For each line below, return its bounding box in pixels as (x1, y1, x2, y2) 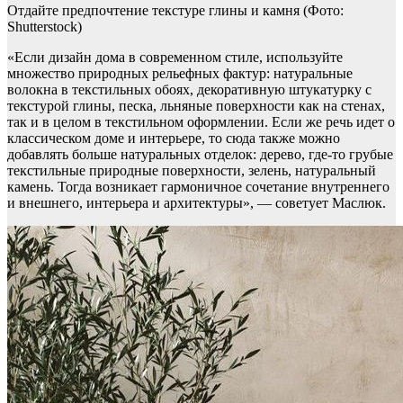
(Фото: (303, 3, 344, 19)
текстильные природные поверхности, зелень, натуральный (7, 163, 376, 179)
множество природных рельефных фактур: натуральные (7, 66, 353, 82)
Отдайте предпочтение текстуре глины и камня (7, 3, 303, 19)
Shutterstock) (7, 19, 82, 35)
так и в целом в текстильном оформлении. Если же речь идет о (7, 114, 395, 130)
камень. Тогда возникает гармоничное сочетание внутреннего (7, 179, 390, 195)
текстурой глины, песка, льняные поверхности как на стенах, (7, 98, 385, 114)
